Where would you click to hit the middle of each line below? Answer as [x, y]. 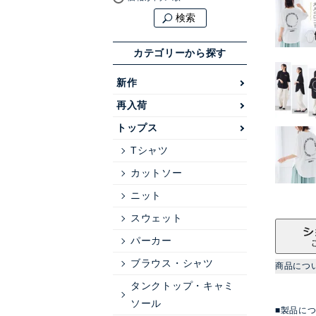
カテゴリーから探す [180, 53]
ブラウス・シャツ [172, 263]
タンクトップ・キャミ [182, 286]
